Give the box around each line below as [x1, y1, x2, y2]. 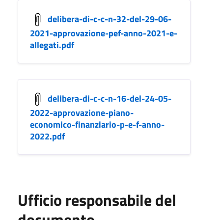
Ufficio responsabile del [18, 188, 176, 212]
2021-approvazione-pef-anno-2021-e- [30, 26, 177, 40]
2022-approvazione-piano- [30, 106, 134, 119]
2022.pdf [30, 129, 65, 143]
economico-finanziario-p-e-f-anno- [30, 117, 165, 131]
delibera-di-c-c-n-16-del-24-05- [48, 91, 171, 105]
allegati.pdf [30, 38, 74, 52]
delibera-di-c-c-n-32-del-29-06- [48, 12, 171, 26]
